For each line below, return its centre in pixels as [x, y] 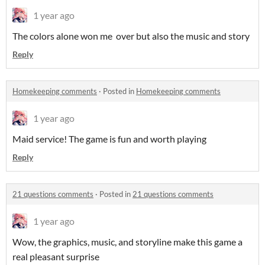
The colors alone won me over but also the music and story [132, 36]
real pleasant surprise [57, 256]
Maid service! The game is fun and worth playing [110, 139]
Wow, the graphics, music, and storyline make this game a [127, 242]
